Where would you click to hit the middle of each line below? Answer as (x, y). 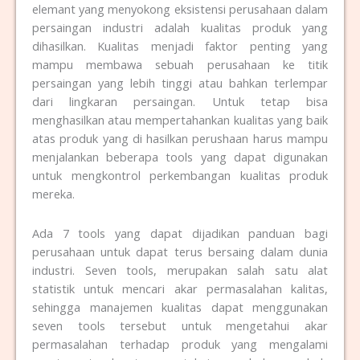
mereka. (53, 194)
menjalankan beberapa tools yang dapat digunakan (180, 157)
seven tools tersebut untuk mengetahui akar (180, 325)
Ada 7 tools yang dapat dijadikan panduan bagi (180, 233)
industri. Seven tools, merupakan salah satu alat (180, 270)
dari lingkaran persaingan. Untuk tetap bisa (180, 102)
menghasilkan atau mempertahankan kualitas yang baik (180, 120)
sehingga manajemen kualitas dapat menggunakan (180, 307)
